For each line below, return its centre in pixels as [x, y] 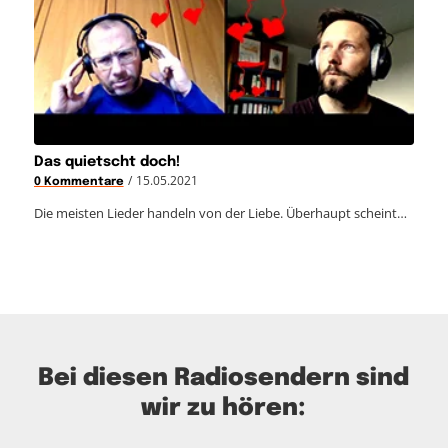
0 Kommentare [78, 181]
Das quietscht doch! [106, 161]
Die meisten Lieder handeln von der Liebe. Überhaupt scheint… [220, 212]
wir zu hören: [224, 408]
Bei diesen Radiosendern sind [224, 378]
